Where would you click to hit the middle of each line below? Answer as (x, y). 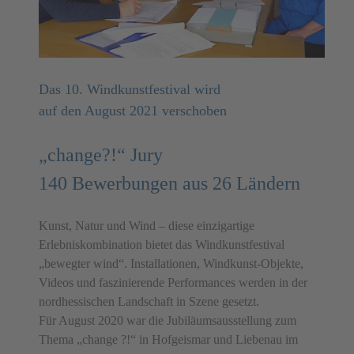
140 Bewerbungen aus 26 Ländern (169, 184)
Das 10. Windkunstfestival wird (130, 90)
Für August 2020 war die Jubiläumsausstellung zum (168, 321)
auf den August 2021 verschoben (133, 111)
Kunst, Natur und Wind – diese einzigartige (147, 226)
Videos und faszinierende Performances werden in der (173, 283)
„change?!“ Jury (101, 155)
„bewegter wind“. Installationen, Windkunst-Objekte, (171, 264)
